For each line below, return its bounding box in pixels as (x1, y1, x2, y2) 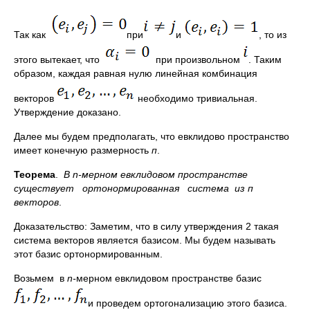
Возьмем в (14, 273, 67, 284)
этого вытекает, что (14, 54, 105, 65)
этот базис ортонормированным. (14, 248, 176, 259)
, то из (259, 29, 286, 40)
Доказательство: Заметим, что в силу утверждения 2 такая (14, 221, 279, 232)
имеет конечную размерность (14, 145, 152, 156)
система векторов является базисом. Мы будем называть (14, 235, 275, 246)
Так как (14, 29, 51, 40)
